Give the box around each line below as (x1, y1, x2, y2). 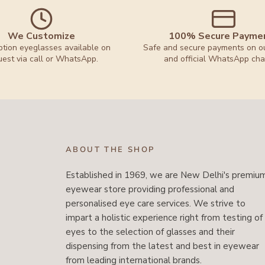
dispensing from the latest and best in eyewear (65, 240, 259, 252)
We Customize (8, 30, 76, 43)
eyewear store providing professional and (65, 183, 234, 195)
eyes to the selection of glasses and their (65, 226, 235, 238)
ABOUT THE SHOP (65, 144, 156, 155)
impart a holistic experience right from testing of (65, 212, 263, 224)
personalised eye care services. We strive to (65, 198, 245, 209)
